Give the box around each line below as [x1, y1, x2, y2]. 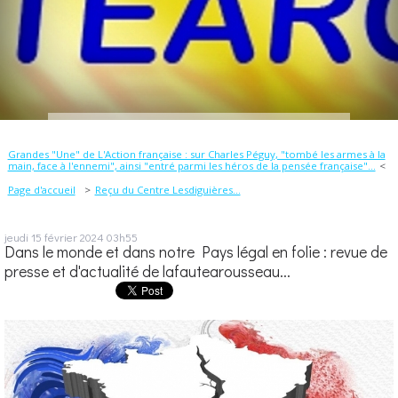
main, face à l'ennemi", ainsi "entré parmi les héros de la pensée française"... [7, 158, 376, 172]
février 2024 [44, 228, 104, 244]
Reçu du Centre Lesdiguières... [94, 182, 241, 196]
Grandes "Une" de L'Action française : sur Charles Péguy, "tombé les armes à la [7, 147, 386, 161]
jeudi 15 [4, 228, 42, 244]
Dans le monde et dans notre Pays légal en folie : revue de [4, 241, 387, 262]
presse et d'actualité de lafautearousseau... [4, 260, 291, 282]
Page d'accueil [7, 182, 76, 196]
